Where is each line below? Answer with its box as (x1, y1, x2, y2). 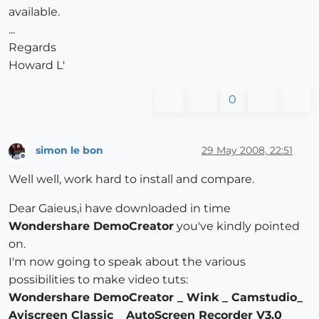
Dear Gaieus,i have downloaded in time (9, 201, 231, 215)
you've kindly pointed (174, 219, 300, 233)
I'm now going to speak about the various (9, 254, 246, 268)
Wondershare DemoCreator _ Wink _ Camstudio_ (9, 290, 303, 304)
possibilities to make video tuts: (9, 272, 188, 286)
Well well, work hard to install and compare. (9, 172, 254, 186)
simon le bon (36, 143, 103, 157)
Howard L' (9, 58, 65, 73)
